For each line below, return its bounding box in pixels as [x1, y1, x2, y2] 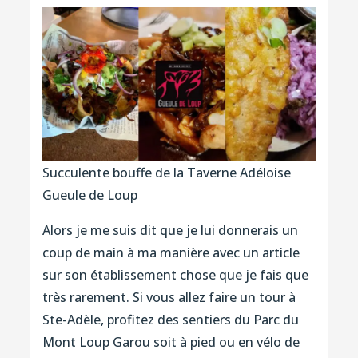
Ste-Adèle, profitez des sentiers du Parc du [42, 310, 299, 328]
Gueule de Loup [42, 185, 137, 204]
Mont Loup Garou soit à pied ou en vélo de [42, 332, 300, 351]
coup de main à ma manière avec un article [42, 243, 300, 261]
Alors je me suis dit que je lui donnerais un [42, 221, 298, 239]
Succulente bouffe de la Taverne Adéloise [42, 163, 291, 181]
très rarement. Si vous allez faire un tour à [42, 288, 296, 306]
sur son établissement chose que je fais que [42, 265, 308, 284]
